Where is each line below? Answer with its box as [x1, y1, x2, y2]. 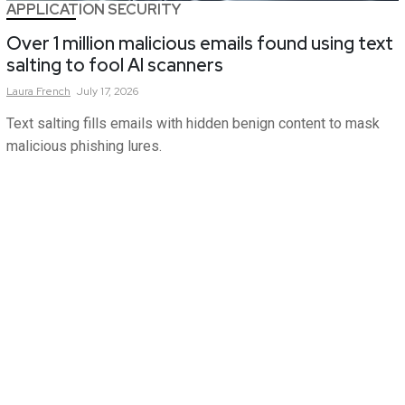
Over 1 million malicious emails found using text [6, 32, 393, 55]
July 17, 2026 [77, 84, 138, 99]
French [36, 84, 71, 99]
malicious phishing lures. [6, 137, 162, 155]
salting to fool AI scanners [6, 53, 223, 77]
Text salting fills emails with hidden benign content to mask [6, 115, 380, 132]
